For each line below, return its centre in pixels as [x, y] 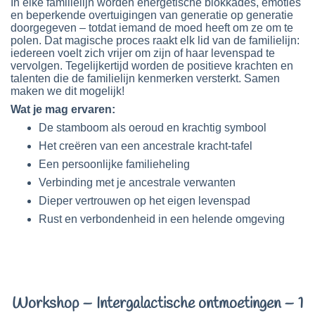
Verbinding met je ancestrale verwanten [137, 183]
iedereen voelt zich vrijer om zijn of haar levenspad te [143, 53]
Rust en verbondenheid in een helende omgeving [162, 219]
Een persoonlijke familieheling [114, 165]
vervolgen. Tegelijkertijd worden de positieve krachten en [152, 66]
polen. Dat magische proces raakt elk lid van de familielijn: [155, 41]
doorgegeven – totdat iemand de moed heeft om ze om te [152, 28]
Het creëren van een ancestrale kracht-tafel [146, 146]
